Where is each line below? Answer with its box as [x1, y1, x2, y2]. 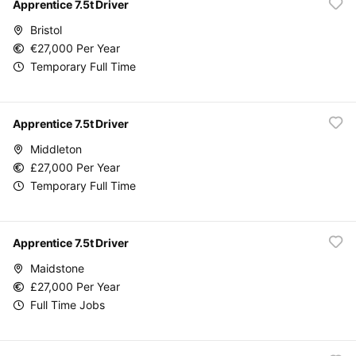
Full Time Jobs [30, 297, 105, 311]
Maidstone [30, 261, 84, 275]
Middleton [30, 141, 82, 156]
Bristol [30, 22, 62, 37]
